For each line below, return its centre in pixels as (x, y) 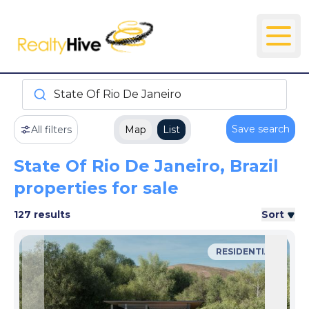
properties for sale (96, 188)
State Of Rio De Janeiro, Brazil (146, 166)
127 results (42, 214)
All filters (51, 129)
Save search (261, 129)
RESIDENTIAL (246, 251)
